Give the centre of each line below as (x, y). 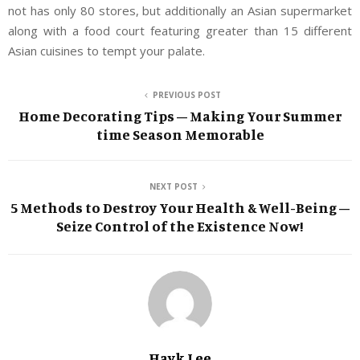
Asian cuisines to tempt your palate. (106, 51)
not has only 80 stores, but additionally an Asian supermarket (180, 11)
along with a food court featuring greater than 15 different (180, 31)
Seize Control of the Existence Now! (180, 226)
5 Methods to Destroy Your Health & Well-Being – (180, 208)
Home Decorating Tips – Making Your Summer (180, 116)
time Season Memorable (180, 135)
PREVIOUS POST (186, 95)
